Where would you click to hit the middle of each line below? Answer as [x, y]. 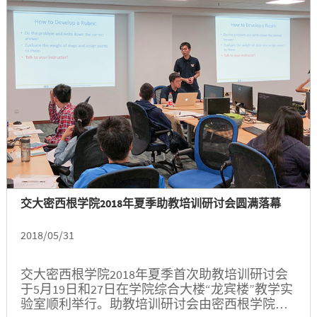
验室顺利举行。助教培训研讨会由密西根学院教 [154, 304]
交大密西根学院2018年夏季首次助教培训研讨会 [154, 274]
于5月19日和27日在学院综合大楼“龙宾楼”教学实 [156, 289]
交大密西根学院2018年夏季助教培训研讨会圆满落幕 [150, 203]
